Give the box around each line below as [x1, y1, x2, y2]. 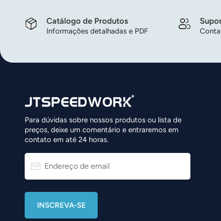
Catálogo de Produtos [46, 16, 128, 26]
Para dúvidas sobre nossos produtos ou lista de [25, 115, 182, 125]
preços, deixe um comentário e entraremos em [25, 125, 179, 135]
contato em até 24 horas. [25, 135, 109, 145]
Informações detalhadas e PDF [46, 27, 148, 36]
